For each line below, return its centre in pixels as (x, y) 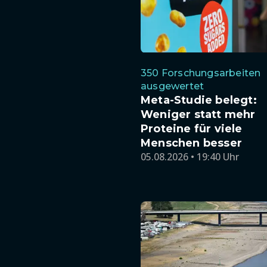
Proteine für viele (192, 128)
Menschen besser (191, 143)
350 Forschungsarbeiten (201, 73)
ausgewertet (173, 86)
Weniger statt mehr (198, 114)
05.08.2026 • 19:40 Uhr (190, 156)
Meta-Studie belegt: (199, 100)
